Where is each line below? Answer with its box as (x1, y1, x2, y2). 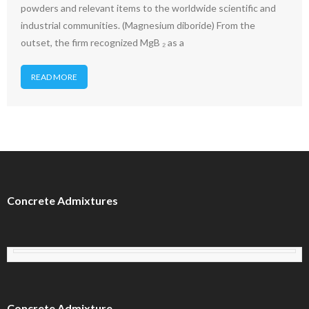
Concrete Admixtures (7, 194, 118, 207)
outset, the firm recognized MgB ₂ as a (21, 37, 184, 48)
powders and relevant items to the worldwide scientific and (21, 2, 276, 14)
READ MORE (31, 72, 77, 82)
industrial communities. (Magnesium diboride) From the (21, 19, 255, 31)
